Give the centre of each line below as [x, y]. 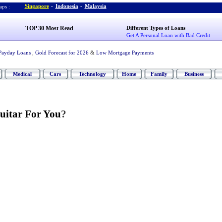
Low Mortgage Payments [125, 53]
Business [194, 74]
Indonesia [67, 6]
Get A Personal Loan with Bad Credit [168, 35]
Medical [22, 74]
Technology [92, 74]
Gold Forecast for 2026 [62, 53]
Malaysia [95, 6]
